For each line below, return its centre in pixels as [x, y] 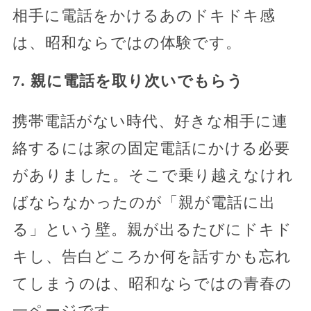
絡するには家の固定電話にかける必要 [151, 148]
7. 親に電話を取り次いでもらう [128, 81]
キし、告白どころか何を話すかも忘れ [152, 256]
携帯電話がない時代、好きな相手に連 [150, 121]
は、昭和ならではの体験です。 [127, 42]
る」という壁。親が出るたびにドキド [152, 229]
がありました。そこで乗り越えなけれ [153, 175]
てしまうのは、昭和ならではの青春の [152, 283]
